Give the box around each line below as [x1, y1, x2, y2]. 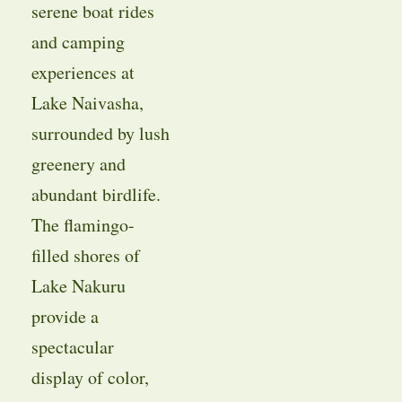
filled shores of [31, 243, 140, 268]
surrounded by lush [31, 121, 170, 146]
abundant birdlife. [31, 182, 161, 207]
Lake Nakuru [31, 274, 126, 299]
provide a [31, 304, 99, 329]
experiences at [31, 60, 135, 85]
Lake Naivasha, [31, 91, 144, 116]
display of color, [31, 365, 149, 390]
